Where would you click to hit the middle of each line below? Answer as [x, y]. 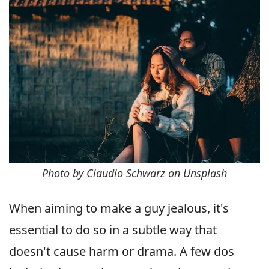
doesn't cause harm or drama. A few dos [122, 251]
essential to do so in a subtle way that [113, 229]
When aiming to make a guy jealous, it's [119, 208]
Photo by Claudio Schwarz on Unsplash [134, 173]
